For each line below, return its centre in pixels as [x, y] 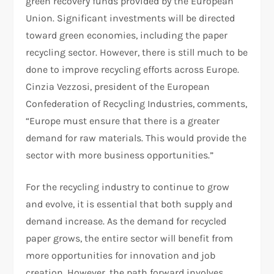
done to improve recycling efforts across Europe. [133, 69]
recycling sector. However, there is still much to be [137, 52]
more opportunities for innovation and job [121, 255]
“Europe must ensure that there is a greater [123, 120]
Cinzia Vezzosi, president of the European [118, 86]
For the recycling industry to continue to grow [128, 187]
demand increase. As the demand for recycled [126, 221]
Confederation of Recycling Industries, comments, [137, 103]
